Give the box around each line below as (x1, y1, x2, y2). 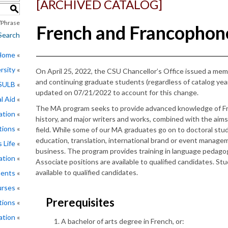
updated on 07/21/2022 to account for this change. (36, 88, 198, 97)
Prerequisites (46, 195, 115, 209)
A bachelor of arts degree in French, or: (61, 217, 184, 225)
